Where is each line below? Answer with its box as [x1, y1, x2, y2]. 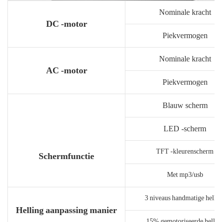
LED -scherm [164, 123, 206, 133]
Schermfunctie [39, 150, 94, 161]
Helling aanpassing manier [15, 204, 117, 215]
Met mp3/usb [166, 170, 203, 178]
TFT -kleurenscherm [156, 147, 214, 155]
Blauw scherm [162, 100, 208, 110]
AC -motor [46, 64, 87, 75]
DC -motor [46, 18, 87, 29]
